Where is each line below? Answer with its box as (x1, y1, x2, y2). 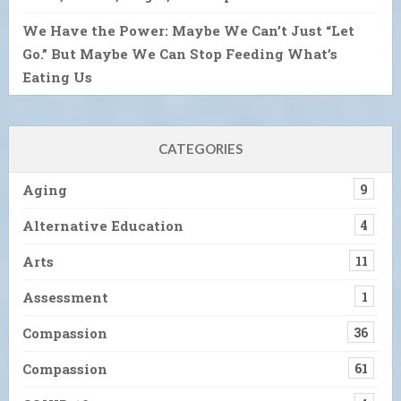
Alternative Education (22, 216, 183, 235)
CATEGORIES (158, 140, 243, 157)
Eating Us (22, 67, 92, 86)
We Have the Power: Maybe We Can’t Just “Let (22, 21, 354, 39)
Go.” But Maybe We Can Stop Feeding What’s (22, 44, 337, 63)
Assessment (22, 287, 108, 306)
